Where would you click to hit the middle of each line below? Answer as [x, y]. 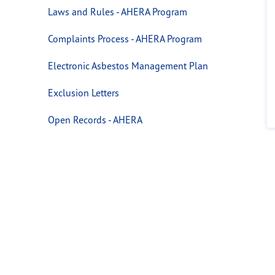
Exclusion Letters [83, 92]
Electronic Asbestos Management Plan [128, 65]
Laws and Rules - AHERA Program [117, 11]
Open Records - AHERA [95, 119]
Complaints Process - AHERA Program [125, 38]
